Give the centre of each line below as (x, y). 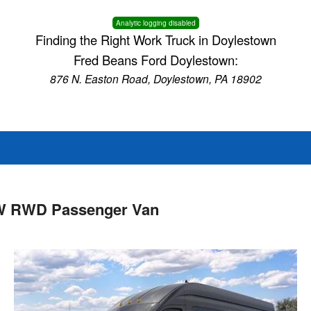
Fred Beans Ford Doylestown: (155, 60)
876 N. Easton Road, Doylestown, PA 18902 (155, 78)
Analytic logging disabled (155, 23)
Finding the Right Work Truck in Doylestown (155, 40)
